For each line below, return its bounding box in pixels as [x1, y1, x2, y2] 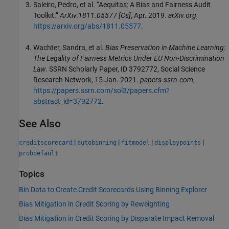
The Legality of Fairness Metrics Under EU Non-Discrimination [33, 54, 224, 62]
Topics [19, 169, 44, 179]
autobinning [77, 139, 117, 146]
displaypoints [154, 139, 201, 146]
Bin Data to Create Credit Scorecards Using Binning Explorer [19, 186, 207, 194]
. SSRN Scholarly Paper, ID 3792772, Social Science [45, 64, 205, 73]
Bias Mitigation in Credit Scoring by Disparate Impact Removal [19, 214, 214, 223]
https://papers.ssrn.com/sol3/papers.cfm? [33, 86, 170, 95]
